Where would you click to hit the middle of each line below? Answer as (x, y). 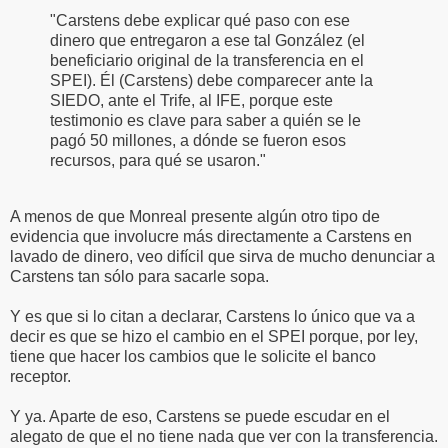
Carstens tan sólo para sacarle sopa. (139, 277)
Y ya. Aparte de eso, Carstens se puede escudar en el (200, 417)
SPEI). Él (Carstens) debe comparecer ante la (211, 81)
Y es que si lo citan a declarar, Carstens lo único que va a (212, 317)
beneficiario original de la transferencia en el (207, 61)
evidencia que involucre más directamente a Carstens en (211, 237)
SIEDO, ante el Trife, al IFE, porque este (191, 101)
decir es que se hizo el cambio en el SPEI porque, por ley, (214, 337)
